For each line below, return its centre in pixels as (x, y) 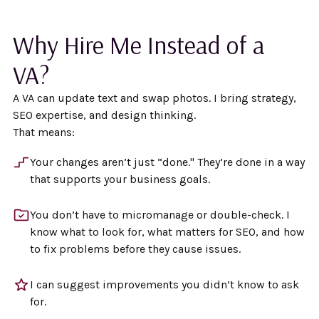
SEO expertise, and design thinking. (104, 115)
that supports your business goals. (120, 179)
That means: (43, 132)
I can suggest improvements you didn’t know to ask (164, 284)
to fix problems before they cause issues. (135, 249)
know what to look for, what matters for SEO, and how (167, 232)
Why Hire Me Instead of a (138, 45)
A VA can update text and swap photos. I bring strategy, (154, 98)
